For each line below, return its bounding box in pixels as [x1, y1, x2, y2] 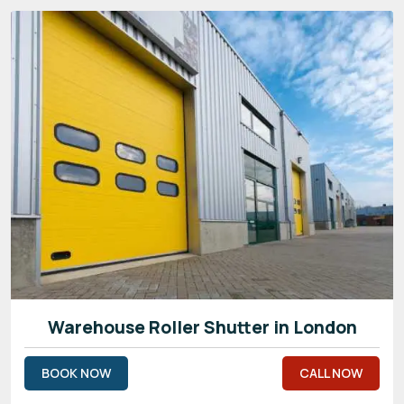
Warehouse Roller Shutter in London [47, 315, 357, 339]
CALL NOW [299, 363, 363, 381]
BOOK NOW [41, 363, 111, 381]
